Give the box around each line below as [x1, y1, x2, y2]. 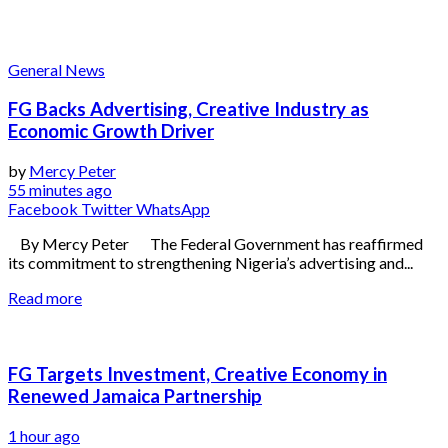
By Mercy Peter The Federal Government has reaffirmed [8, 233, 423, 253]
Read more [8, 287, 82, 307]
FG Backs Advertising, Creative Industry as [8, 98, 369, 121]
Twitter [81, 198, 133, 218]
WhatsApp [136, 198, 210, 218]
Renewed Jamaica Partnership [8, 385, 262, 408]
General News [8, 60, 105, 80]
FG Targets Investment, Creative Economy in [8, 363, 387, 386]
